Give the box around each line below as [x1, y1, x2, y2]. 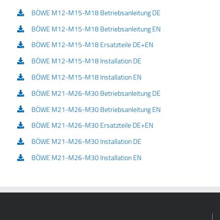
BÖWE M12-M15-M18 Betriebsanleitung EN [31, 23, 161, 34]
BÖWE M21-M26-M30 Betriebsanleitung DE [31, 87, 161, 98]
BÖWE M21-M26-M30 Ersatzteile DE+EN [31, 120, 153, 131]
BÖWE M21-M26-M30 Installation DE [31, 136, 141, 147]
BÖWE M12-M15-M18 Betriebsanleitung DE [31, 7, 161, 18]
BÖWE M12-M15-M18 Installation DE [31, 55, 141, 66]
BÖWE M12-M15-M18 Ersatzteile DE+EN [31, 39, 153, 50]
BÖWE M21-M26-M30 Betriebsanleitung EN [31, 104, 161, 114]
